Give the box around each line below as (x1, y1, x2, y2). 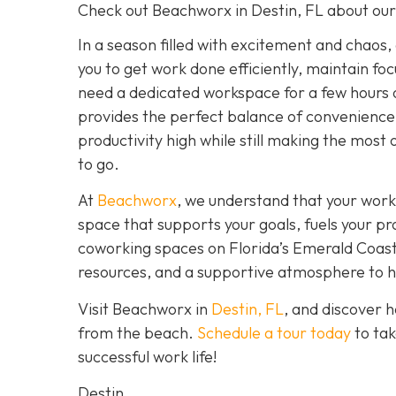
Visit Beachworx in (78, 298, 211, 319)
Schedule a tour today (197, 322, 351, 343)
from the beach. (78, 322, 197, 343)
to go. (78, 154, 119, 175)
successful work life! (78, 346, 217, 367)
